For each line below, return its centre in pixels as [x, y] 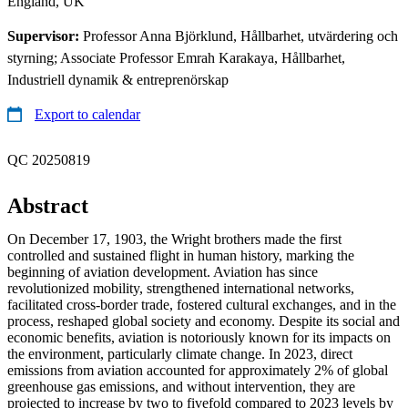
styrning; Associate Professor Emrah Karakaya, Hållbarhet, [176, 57]
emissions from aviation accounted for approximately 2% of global [198, 370]
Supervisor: [45, 36]
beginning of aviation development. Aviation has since [163, 271]
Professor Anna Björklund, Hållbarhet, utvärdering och [240, 36]
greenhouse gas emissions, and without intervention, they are [181, 386]
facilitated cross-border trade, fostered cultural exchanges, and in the [202, 304]
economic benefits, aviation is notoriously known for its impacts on [199, 337]
